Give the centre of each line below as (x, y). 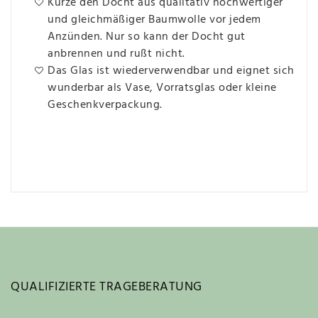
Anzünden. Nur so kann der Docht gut (147, 37)
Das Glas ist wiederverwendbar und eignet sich (171, 71)
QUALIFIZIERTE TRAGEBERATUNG (106, 287)
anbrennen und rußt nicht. (116, 54)
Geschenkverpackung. (105, 105)
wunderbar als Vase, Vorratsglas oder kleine (162, 88)
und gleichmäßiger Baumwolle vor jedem (154, 20)
